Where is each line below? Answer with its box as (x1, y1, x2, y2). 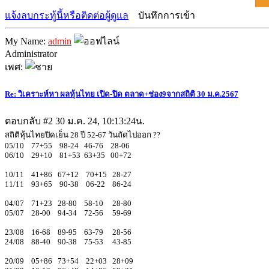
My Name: (5, 35, 48, 46)
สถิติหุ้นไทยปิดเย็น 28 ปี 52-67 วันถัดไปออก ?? (5, 130, 160, 140)
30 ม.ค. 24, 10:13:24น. (55, 116, 145, 127)
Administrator (5, 48, 57, 59)
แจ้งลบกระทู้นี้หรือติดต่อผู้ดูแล (5, 10, 128, 20)
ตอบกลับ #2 (5, 116, 55, 127)
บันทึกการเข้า (136, 10, 195, 20)
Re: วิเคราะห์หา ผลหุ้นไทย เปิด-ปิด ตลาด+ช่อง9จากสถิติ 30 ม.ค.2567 (5, 89, 238, 99)
